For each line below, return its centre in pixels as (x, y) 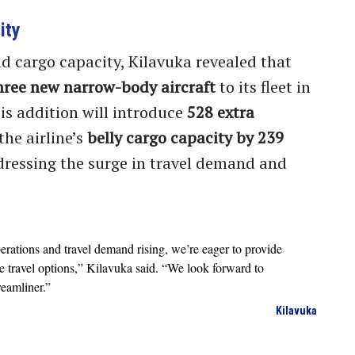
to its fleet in (263, 86)
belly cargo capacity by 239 (185, 137)
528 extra (221, 112)
